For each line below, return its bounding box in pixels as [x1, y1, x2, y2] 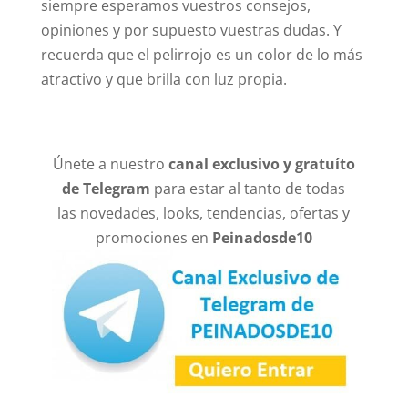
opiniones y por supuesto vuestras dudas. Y [40, 19, 342, 40]
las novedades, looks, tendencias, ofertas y [57, 202, 351, 223]
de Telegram [62, 178, 151, 199]
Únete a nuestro [52, 153, 168, 174]
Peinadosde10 [211, 227, 312, 248]
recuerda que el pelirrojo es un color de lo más [40, 44, 362, 65]
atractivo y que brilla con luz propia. [40, 68, 287, 89]
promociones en [95, 227, 212, 248]
